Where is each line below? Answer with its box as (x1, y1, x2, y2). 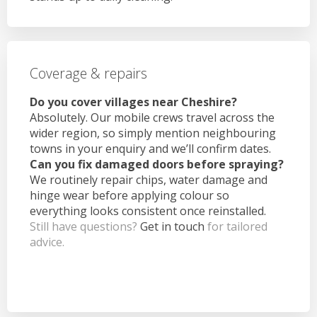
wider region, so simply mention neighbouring (30, 125, 276, 141)
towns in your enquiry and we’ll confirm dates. (30, 140, 271, 156)
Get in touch (140, 218, 204, 234)
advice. (30, 234, 64, 250)
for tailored (204, 218, 267, 234)
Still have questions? (30, 218, 140, 234)
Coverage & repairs (30, 64, 147, 83)
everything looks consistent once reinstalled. (30, 202, 266, 219)
